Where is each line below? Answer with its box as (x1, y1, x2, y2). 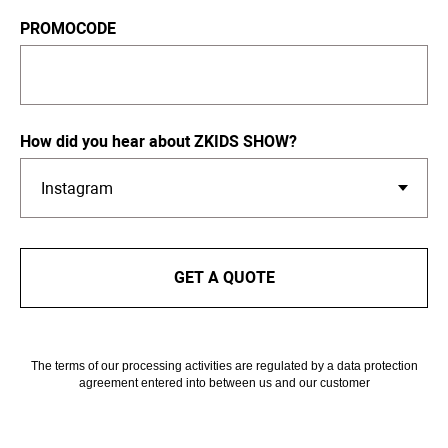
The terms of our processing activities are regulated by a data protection (30, 358, 418, 373)
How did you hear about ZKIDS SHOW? (20, 132, 297, 152)
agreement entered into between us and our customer (78, 375, 370, 390)
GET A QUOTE (173, 267, 275, 287)
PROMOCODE (20, 19, 116, 39)
